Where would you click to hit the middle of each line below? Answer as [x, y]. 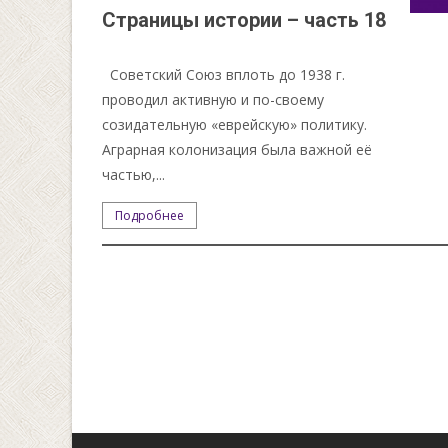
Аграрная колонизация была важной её [237, 149]
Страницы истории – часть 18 [244, 19]
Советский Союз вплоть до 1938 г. [224, 74]
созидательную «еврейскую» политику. [235, 124]
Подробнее [150, 215]
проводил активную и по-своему [213, 99]
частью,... [134, 174]
